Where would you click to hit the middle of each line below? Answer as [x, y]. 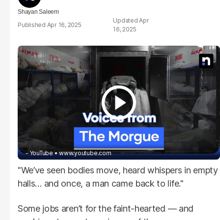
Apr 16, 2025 [64, 25]
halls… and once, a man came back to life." [101, 183]
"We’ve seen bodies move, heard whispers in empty [118, 170]
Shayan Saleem [38, 12]
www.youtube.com [85, 153]
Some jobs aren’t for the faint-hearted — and [106, 208]
